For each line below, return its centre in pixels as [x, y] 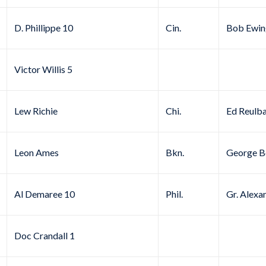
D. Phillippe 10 [44, 28]
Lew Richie [36, 111]
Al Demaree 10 [45, 194]
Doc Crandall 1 [45, 236]
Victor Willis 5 [43, 69]
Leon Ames [37, 153]
